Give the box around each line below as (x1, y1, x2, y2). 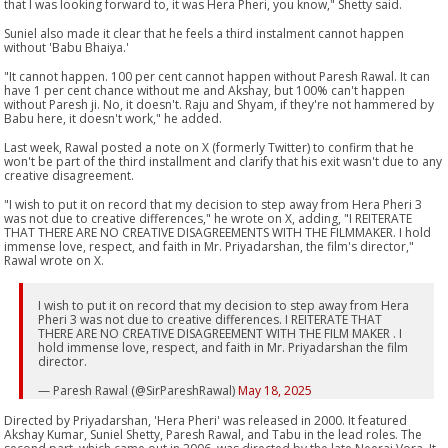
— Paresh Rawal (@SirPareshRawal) (38, 381, 239, 399)
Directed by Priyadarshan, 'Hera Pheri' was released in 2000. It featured (4, 411, 408, 429)
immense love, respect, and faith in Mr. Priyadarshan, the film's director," (4, 237, 415, 255)
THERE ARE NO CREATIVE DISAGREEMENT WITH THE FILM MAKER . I (38, 324, 403, 342)
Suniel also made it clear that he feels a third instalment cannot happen (4, 24, 405, 42)
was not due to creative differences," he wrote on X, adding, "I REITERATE (4, 209, 413, 227)
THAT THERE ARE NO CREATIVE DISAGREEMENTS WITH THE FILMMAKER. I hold (4, 223, 432, 241)
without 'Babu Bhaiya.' (4, 38, 130, 56)
